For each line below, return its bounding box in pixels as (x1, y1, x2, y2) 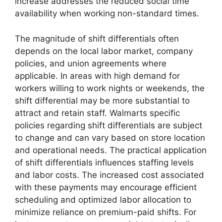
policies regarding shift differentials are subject (15, 120, 202, 130)
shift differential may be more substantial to (15, 95, 190, 106)
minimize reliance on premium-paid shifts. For (15, 207, 196, 217)
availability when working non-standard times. (15, 8, 199, 19)
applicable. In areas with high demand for (15, 70, 180, 81)
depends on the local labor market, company (15, 46, 193, 56)
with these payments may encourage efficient (15, 182, 197, 192)
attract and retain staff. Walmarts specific (15, 108, 180, 118)
